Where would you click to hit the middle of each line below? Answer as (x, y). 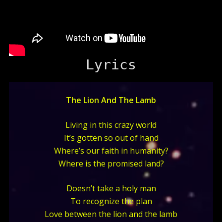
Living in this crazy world (111, 125)
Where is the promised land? (111, 164)
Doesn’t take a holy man (111, 189)
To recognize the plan (111, 201)
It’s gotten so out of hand (111, 138)
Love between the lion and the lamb (111, 214)
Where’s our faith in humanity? (111, 151)
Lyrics (111, 65)
